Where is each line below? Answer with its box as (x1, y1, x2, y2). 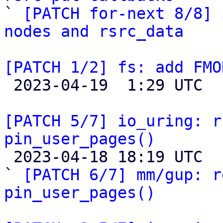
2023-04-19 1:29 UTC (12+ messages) (4, 76, 13, 94)
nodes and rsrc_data (4, 22, 184, 40)
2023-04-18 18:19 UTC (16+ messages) (4, 148, 13, 166)
